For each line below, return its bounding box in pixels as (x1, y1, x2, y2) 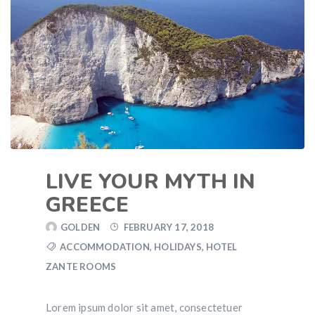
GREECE (46, 191, 129, 220)
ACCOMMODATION (60, 241, 150, 253)
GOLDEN (60, 221, 101, 233)
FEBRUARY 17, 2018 (123, 221, 214, 233)
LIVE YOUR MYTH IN (46, 167, 256, 197)
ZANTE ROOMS (46, 261, 117, 273)
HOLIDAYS (154, 241, 202, 253)
